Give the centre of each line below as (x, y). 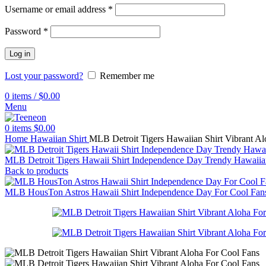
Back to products (37, 171)
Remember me (127, 76)
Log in (20, 54)
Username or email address (56, 9)
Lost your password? (44, 76)
